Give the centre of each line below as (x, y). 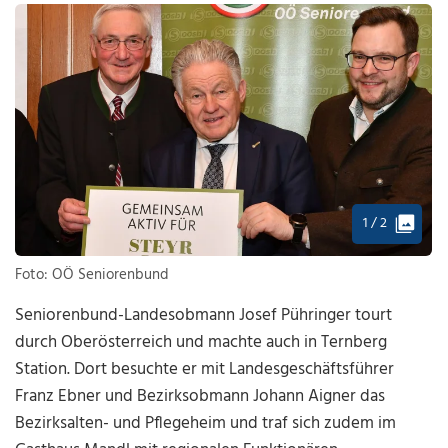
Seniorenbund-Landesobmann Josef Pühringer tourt (204, 316)
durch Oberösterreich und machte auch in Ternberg (201, 343)
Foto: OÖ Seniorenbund (92, 275)
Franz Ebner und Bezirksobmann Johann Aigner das (200, 397)
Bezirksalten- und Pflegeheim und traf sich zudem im (206, 424)
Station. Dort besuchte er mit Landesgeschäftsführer (205, 370)
